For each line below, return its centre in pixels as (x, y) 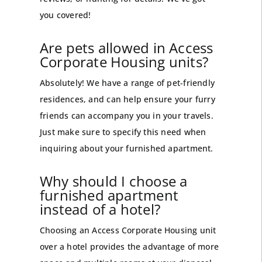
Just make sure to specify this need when (123, 132)
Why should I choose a (113, 181)
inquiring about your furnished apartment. (126, 149)
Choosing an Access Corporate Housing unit (128, 230)
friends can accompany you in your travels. (126, 116)
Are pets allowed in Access (126, 48)
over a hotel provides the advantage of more (129, 247)
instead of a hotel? (100, 209)
